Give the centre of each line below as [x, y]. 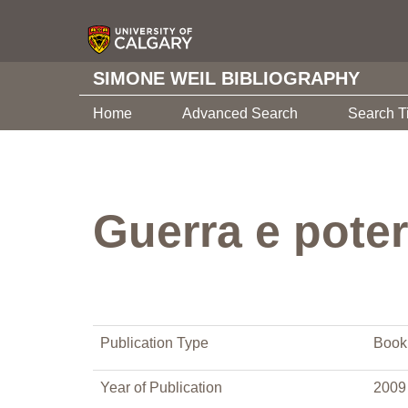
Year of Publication [161, 388]
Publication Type [154, 343]
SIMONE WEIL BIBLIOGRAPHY [226, 78]
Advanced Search [240, 113]
